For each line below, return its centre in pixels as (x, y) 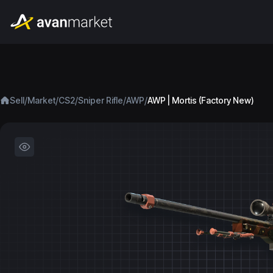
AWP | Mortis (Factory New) (201, 100)
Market (41, 100)
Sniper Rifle (101, 100)
